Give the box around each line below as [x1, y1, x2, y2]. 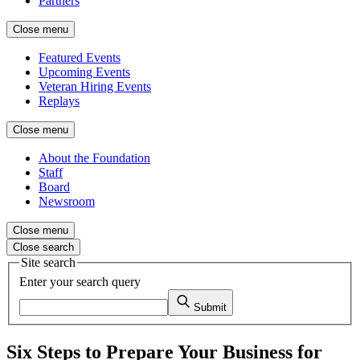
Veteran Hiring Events [39, 80, 151, 93]
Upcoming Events [39, 65, 130, 79]
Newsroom [39, 194, 95, 208]
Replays [39, 94, 80, 108]
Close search [13, 241, 74, 253]
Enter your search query [19, 274, 141, 288]
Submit [194, 301, 227, 313]
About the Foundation [39, 151, 150, 165]
